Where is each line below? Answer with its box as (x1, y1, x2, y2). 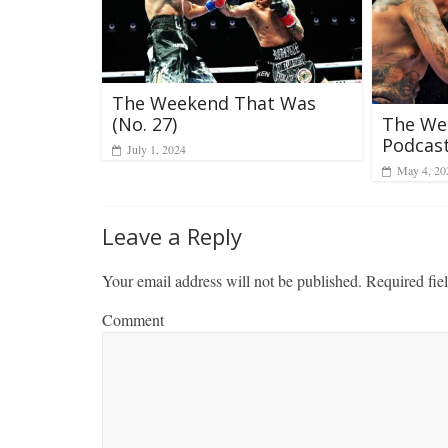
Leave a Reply (102, 220, 242, 251)
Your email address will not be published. (102, 269, 362, 291)
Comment (102, 308, 164, 330)
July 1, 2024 (127, 140, 186, 157)
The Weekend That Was (112, 90, 316, 115)
